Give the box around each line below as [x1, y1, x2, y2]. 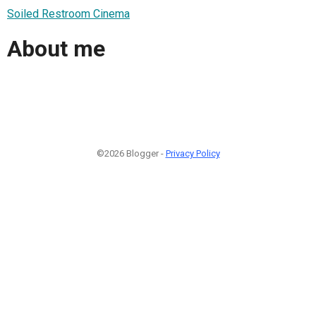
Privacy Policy [165, 147, 220, 159]
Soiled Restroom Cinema [7, 6, 130, 20]
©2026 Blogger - [96, 147, 166, 159]
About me [7, 35, 105, 63]
